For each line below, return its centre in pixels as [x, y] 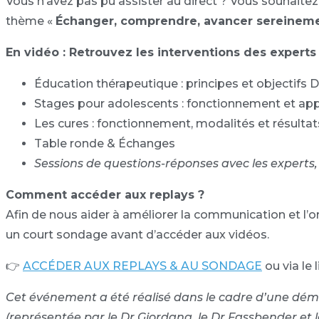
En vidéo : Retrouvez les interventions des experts [161, 52]
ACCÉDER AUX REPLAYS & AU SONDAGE [142, 266]
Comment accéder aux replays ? [105, 195]
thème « [31, 21]
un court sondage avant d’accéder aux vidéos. [137, 235]
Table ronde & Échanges [105, 143]
